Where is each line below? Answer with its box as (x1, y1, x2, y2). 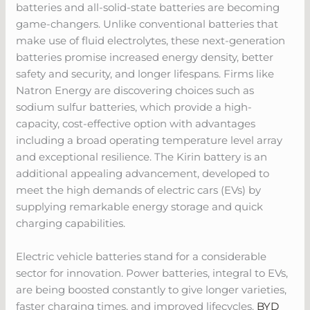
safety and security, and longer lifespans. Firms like (16, 66, 275, 80)
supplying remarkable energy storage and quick (16, 199, 264, 213)
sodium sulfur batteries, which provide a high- (16, 100, 253, 113)
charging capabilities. (16, 216, 126, 230)
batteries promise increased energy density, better (16, 50, 274, 64)
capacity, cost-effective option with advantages (16, 116, 256, 130)
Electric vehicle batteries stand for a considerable (16, 249, 267, 263)
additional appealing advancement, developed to (16, 166, 270, 180)
